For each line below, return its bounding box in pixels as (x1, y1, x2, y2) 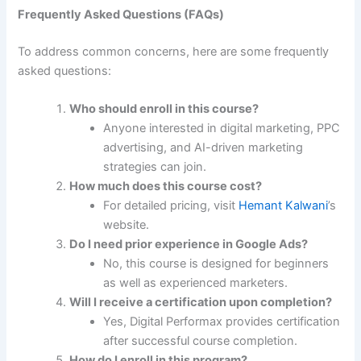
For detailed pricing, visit (103, 198, 239, 214)
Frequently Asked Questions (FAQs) (18, 6, 225, 22)
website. (103, 218, 150, 233)
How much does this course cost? (69, 179, 263, 194)
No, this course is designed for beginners (103, 256, 330, 272)
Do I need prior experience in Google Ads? (69, 237, 309, 252)
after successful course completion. (103, 334, 298, 349)
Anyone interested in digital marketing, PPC (103, 121, 341, 136)
